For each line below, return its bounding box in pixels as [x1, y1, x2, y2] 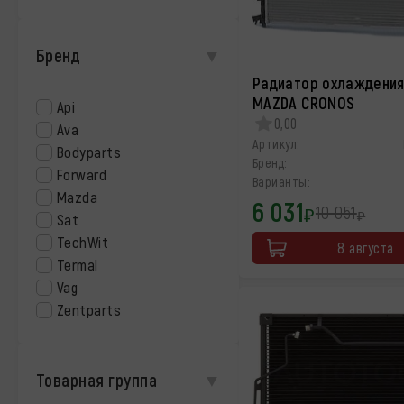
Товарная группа [36, 369, 158, 390]
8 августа [337, 239, 394, 256]
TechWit [57, 233, 109, 251]
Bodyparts [57, 142, 122, 161]
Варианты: [252, 174, 310, 189]
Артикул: [252, 136, 299, 151]
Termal [57, 255, 98, 273]
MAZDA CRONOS [252, 93, 355, 113]
